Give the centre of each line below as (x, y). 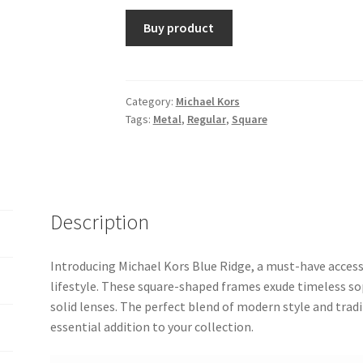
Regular (206, 119)
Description (100, 222)
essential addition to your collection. (152, 326)
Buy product (179, 27)
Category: (150, 101)
